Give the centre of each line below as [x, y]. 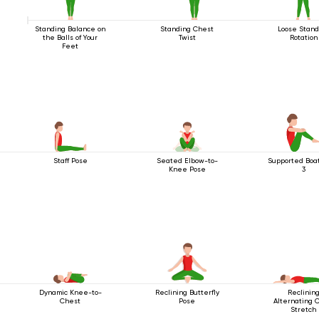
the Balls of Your [70, 37]
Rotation [303, 37]
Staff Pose [70, 160]
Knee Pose [187, 169]
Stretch [304, 309]
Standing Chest [187, 28]
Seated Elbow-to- [187, 160]
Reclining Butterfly [187, 292]
